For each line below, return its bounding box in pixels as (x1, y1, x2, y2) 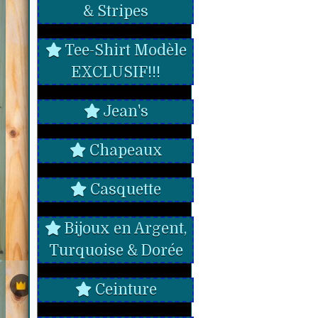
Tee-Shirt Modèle (61, 42, 187, 59)
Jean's (99, 103, 148, 120)
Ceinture (91, 281, 157, 298)
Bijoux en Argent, (61, 220, 187, 237)
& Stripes (83, 3, 148, 20)
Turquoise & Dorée (48, 242, 183, 259)
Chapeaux (85, 142, 163, 159)
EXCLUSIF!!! (71, 64, 160, 81)
